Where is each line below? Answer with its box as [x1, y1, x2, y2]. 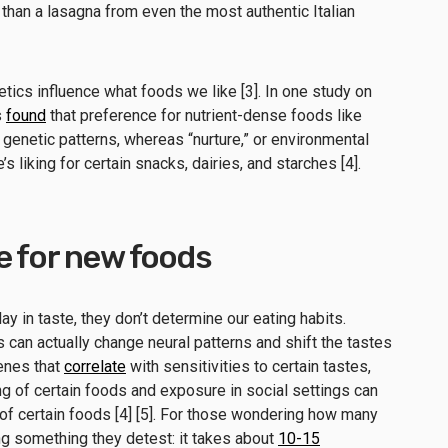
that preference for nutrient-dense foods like [46, 105, 362, 125]
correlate [64, 356, 126, 376]
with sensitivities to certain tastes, [126, 356, 371, 376]
